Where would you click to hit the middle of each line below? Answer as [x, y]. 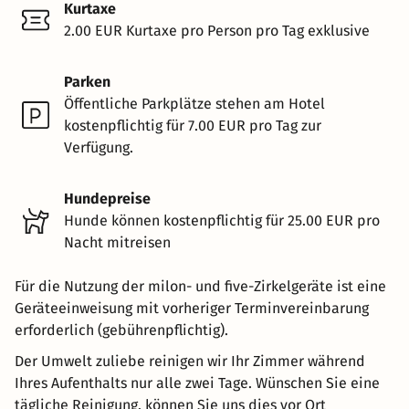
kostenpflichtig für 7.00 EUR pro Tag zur [193, 125]
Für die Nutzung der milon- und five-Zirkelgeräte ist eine [200, 286]
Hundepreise [107, 198]
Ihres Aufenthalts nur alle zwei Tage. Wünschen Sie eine [197, 383]
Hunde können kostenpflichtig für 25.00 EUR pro [222, 220]
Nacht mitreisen [117, 242]
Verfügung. [99, 147]
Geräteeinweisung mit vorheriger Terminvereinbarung [192, 308]
